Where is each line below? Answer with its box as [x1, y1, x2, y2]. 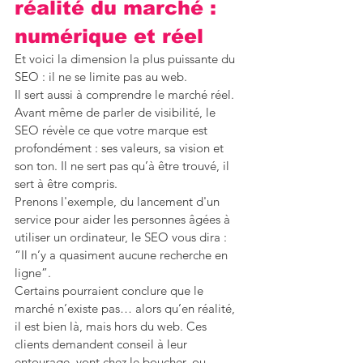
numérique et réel [15, 25, 203, 48]
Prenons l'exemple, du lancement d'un [15, 194, 223, 210]
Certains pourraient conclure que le [15, 283, 207, 299]
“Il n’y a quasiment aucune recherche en [15, 247, 231, 263]
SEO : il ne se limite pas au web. [15, 69, 187, 85]
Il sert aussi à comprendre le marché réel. [15, 87, 237, 103]
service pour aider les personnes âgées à [15, 211, 233, 228]
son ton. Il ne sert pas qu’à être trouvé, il [15, 158, 233, 174]
